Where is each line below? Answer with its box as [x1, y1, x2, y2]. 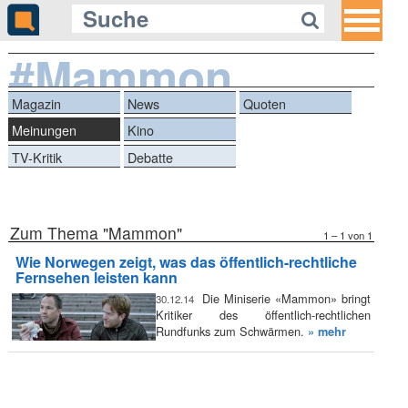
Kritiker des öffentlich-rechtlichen [155, 306, 371, 324]
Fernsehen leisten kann [15, 266, 178, 288]
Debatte [127, 147, 174, 167]
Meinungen [12, 120, 77, 140]
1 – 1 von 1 [322, 228, 372, 243]
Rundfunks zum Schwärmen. [155, 322, 308, 341]
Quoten [243, 93, 287, 113]
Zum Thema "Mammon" [10, 221, 183, 245]
